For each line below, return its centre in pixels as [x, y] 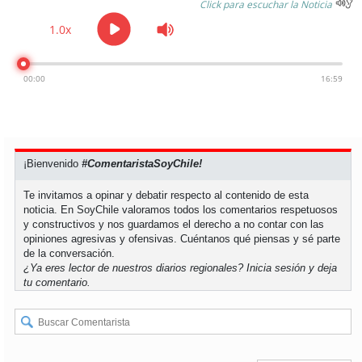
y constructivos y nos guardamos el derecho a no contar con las [174, 225]
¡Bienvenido [53, 164]
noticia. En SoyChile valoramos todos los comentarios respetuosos [181, 210]
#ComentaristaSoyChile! [142, 164]
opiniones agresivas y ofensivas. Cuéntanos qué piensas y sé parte [182, 239]
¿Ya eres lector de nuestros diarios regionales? [135, 268]
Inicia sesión [276, 268]
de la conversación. [69, 254]
